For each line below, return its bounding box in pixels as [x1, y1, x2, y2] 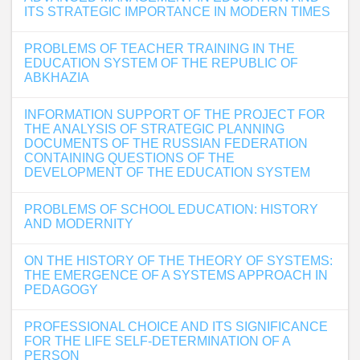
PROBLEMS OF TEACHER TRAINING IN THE [24, 42, 295, 55]
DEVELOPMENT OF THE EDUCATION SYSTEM [24, 166, 310, 179]
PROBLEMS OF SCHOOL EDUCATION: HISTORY [24, 202, 318, 216]
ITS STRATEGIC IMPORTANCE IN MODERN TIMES [24, 5, 330, 18]
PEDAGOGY [24, 283, 98, 297]
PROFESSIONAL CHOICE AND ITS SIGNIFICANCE [24, 320, 328, 333]
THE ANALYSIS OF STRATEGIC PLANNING [24, 122, 284, 136]
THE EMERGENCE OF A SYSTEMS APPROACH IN [24, 268, 328, 282]
